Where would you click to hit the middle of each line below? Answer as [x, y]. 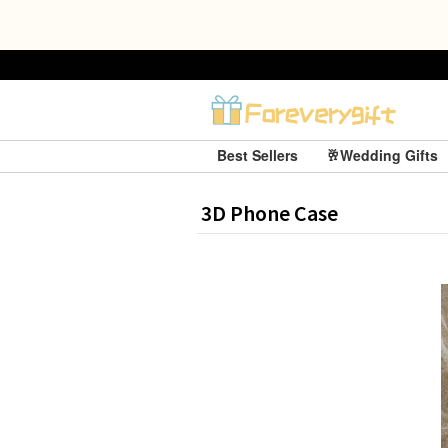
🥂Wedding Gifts [383, 155]
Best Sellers [259, 155]
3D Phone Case [269, 213]
